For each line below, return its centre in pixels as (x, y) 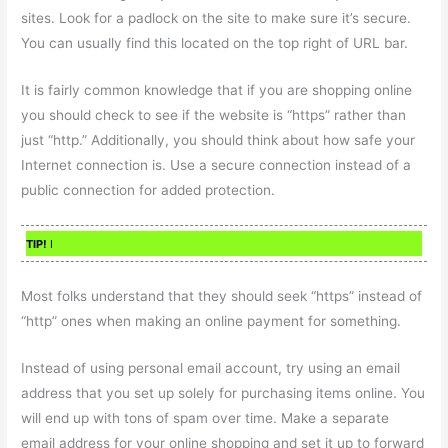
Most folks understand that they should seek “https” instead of (222, 295)
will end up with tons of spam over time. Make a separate (205, 417)
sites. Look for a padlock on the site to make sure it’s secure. (216, 18)
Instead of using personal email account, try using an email (211, 367)
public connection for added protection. (148, 189)
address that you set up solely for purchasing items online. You (223, 392)
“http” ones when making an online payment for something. (211, 320)
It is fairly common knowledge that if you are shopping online (217, 89)
